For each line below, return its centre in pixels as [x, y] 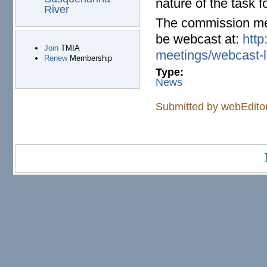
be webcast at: [199, 39]
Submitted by [189, 106]
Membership [89, 58]
